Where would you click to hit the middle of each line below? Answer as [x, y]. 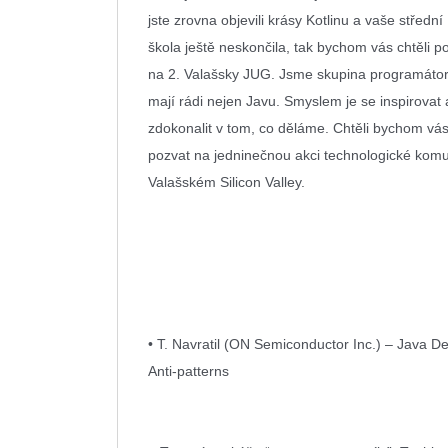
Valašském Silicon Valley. [226, 182]
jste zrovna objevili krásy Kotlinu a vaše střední [295, 20]
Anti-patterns [190, 371]
